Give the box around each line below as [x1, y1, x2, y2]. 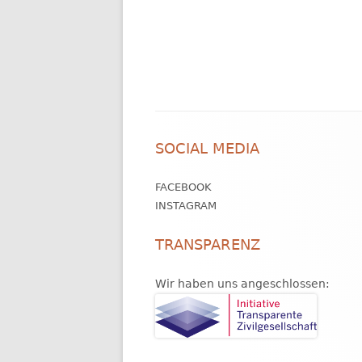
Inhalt [154, 147, 208, 166]
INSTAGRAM [155, 199, 217, 212]
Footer [154, 119, 215, 138]
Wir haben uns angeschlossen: [155, 276, 330, 290]
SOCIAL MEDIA [155, 139, 259, 157]
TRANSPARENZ [155, 235, 260, 253]
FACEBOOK [155, 180, 212, 193]
